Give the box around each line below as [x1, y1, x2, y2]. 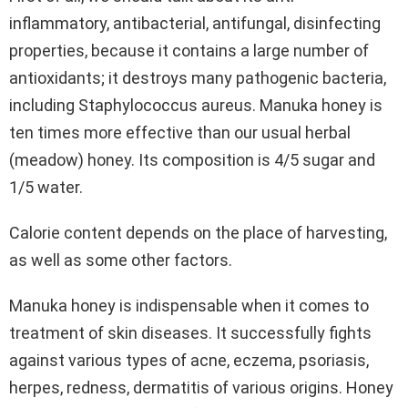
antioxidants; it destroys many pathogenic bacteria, [9, 68, 386, 88]
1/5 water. [9, 178, 83, 198]
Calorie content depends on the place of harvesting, [9, 223, 387, 243]
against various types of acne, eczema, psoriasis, [9, 351, 369, 371]
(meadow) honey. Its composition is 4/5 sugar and [9, 150, 375, 170]
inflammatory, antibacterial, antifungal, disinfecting [9, 14, 381, 34]
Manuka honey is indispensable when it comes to [9, 296, 369, 316]
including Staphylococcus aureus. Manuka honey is [9, 96, 382, 116]
